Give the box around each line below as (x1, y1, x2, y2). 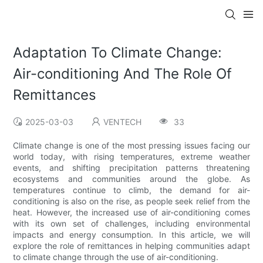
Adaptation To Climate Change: (13, 44, 222, 62)
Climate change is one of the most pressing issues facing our (13, 140, 250, 151)
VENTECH (103, 117, 142, 127)
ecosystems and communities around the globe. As (13, 174, 250, 184)
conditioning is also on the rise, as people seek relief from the (13, 196, 250, 207)
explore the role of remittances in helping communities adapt (13, 241, 250, 251)
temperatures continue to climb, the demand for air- (13, 185, 250, 195)
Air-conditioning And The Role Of (13, 65, 232, 83)
